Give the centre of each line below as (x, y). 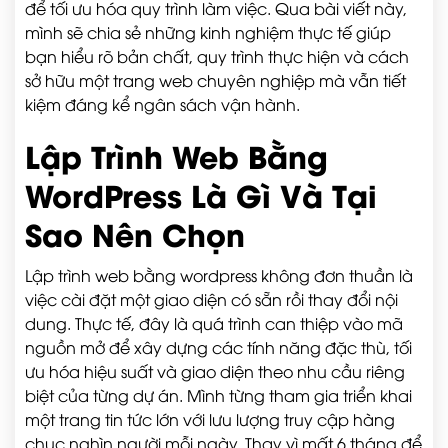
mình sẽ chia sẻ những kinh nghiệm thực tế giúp (208, 32)
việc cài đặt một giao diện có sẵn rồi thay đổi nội (211, 299)
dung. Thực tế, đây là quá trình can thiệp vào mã (214, 323)
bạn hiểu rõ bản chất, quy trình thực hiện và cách (217, 56)
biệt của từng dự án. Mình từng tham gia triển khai (218, 395)
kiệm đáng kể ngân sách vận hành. (162, 104)
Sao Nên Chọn (135, 233)
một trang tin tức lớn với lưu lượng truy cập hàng (210, 419)
